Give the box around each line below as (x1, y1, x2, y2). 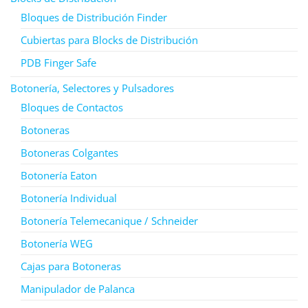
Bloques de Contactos (21, 100, 123, 114)
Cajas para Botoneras (21, 258, 121, 273)
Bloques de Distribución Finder (21, 10, 167, 24)
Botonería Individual (21, 190, 117, 205)
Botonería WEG (21, 236, 93, 250)
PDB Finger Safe (21, 55, 96, 69)
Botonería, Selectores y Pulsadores (10, 80, 174, 95)
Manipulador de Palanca (21, 281, 135, 296)
